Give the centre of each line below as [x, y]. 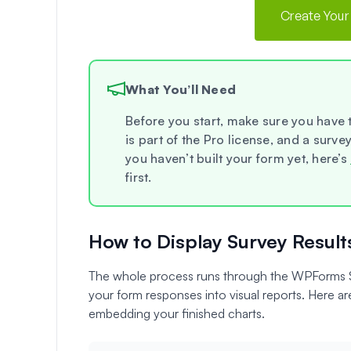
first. [139, 177]
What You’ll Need [181, 89]
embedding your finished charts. [177, 313]
